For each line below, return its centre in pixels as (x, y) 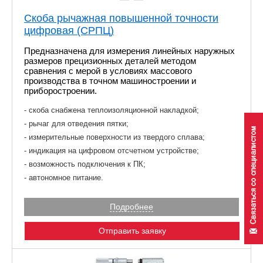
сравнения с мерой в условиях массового (108, 70)
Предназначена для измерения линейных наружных (129, 50)
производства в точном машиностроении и (110, 80)
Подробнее (131, 206)
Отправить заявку (132, 230)
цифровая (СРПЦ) (69, 30)
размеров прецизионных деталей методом (110, 60)
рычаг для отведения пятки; (79, 123)
